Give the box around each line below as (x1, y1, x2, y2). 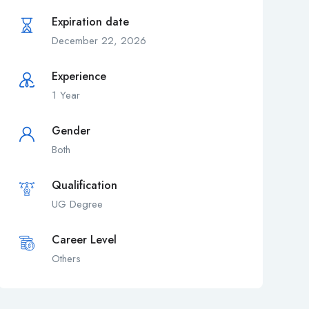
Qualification (51, 177, 117, 194)
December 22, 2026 (51, 33, 146, 49)
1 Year (51, 88, 80, 103)
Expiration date (51, 14, 129, 30)
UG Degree (51, 197, 103, 212)
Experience (51, 68, 106, 85)
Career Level (51, 232, 117, 248)
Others (51, 251, 81, 267)
